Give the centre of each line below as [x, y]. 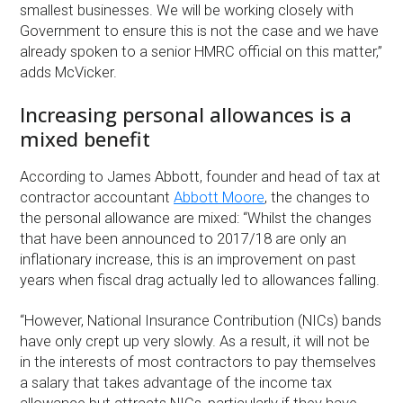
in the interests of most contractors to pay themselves [198, 362]
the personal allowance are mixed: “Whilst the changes [196, 218]
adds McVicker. [69, 72]
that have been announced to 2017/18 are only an [184, 238]
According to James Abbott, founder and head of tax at [201, 176]
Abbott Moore [219, 197]
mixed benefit [85, 138]
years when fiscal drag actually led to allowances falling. [200, 280]
